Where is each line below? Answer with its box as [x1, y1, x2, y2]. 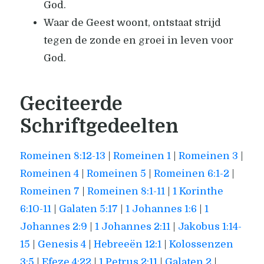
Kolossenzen [169, 239, 233, 250]
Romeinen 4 [19, 168, 79, 180]
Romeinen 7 [19, 186, 80, 197]
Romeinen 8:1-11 [87, 186, 165, 197]
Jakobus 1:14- [177, 221, 242, 233]
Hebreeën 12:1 [93, 239, 161, 250]
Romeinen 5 [86, 168, 146, 180]
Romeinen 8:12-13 [19, 150, 105, 162]
